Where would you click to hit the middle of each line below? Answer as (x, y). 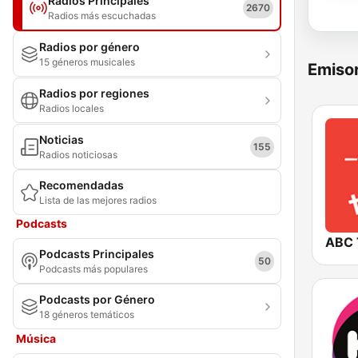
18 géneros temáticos (87, 314)
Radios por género (89, 47)
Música (36, 338)
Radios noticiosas (78, 155)
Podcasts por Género (97, 299)
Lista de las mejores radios (98, 200)
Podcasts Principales (97, 254)
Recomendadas (82, 185)
